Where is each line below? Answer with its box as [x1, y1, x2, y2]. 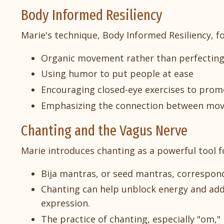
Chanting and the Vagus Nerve [21, 121, 187, 139]
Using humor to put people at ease [41, 67, 193, 80]
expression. [41, 197, 90, 209]
